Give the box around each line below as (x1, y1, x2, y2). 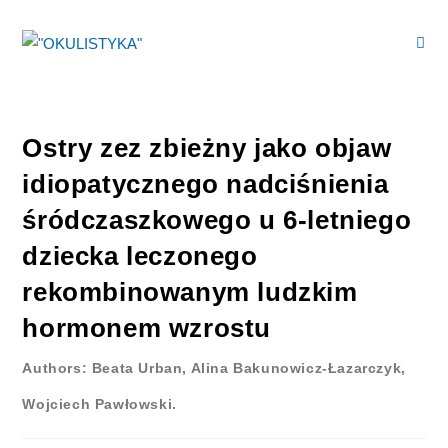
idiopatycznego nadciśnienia (22, 169, 389, 199)
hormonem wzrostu (22, 313, 272, 343)
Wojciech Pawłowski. (22, 396, 177, 412)
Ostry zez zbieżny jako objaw (22, 133, 392, 163)
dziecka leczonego (22, 241, 258, 271)
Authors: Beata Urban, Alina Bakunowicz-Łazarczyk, (22, 360, 406, 376)
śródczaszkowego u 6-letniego (22, 205, 412, 235)
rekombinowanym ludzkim (22, 277, 358, 307)
